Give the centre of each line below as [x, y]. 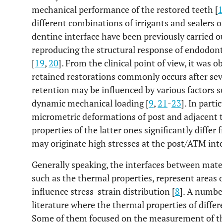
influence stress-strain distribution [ [103, 191]
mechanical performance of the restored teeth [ [125, 9]
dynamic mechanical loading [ [90, 103]
